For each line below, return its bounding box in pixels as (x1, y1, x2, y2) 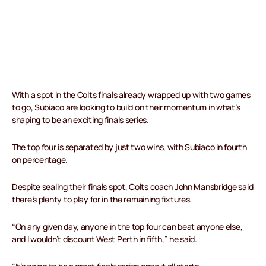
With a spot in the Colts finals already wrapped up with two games (12, 89, 251, 101)
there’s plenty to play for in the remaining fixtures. (12, 194, 192, 205)
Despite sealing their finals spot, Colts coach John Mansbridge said (12, 181, 254, 193)
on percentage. (12, 154, 68, 166)
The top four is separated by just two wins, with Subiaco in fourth (12, 141, 247, 153)
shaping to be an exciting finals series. (12, 114, 149, 126)
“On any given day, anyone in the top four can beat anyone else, (12, 221, 243, 233)
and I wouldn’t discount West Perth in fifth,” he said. (12, 233, 197, 245)
